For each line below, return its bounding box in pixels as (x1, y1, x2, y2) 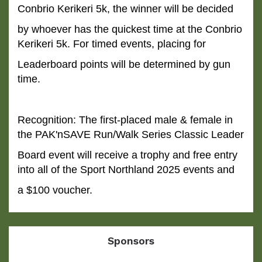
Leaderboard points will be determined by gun (18, 58, 230, 70)
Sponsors (108, 235, 154, 247)
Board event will (18, 149, 95, 161)
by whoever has (18, 23, 94, 35)
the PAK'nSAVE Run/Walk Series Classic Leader (18, 129, 244, 140)
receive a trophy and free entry (95, 149, 237, 161)
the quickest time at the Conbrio (94, 23, 242, 35)
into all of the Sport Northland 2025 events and (18, 164, 235, 175)
